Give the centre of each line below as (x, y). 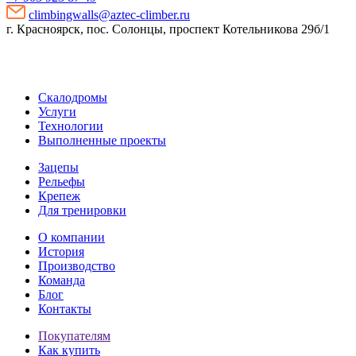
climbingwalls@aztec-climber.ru (109, 15)
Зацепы (58, 168)
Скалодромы (73, 98)
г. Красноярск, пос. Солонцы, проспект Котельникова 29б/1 (171, 29)
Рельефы (62, 182)
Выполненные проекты (102, 141)
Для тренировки (82, 211)
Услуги (57, 112)
